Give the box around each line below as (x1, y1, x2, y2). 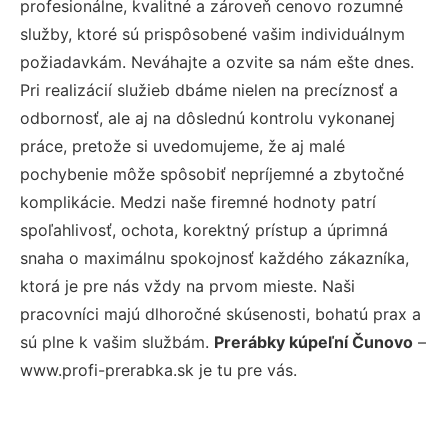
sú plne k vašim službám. (20, 331, 214, 352)
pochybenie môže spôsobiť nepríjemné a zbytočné (20, 163, 404, 184)
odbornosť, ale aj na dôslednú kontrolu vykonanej (20, 107, 395, 128)
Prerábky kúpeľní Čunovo (214, 331, 413, 352)
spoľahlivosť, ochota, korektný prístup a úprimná (20, 219, 388, 240)
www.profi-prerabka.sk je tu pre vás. (20, 359, 297, 380)
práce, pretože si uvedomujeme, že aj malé (20, 135, 345, 156)
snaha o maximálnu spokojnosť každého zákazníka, (20, 247, 409, 268)
